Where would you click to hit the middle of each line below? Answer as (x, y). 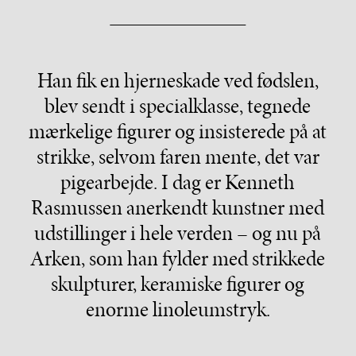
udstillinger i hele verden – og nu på (178, 232)
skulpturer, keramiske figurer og (178, 283)
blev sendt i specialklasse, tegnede (178, 105)
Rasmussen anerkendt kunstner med (178, 207)
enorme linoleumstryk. (178, 309)
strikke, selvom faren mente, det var (178, 156)
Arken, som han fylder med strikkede (178, 258)
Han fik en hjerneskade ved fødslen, (178, 80)
